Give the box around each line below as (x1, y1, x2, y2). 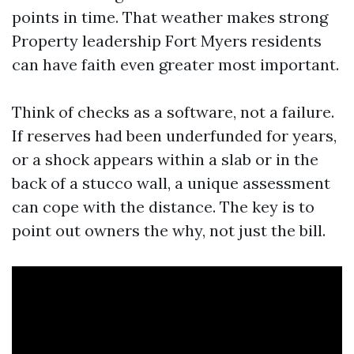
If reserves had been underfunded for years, (12, 126, 337, 145)
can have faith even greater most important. (12, 55, 339, 74)
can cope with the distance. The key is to (12, 197, 314, 217)
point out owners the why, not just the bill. (12, 220, 326, 240)
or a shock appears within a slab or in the (12, 149, 318, 169)
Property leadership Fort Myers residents (12, 31, 322, 51)
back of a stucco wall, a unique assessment (12, 173, 330, 193)
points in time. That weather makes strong (12, 7, 328, 27)
